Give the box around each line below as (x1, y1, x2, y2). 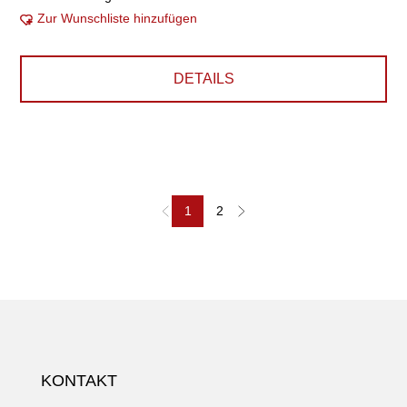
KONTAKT (40, 372, 117, 390)
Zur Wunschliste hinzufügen (37, 11, 198, 25)
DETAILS (173, 71, 234, 86)
